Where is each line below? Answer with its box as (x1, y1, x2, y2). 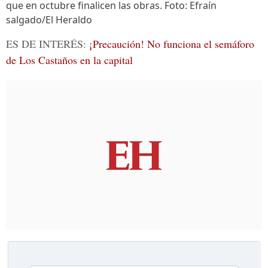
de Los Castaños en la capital (6, 53, 133, 67)
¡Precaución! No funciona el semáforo (89, 36, 254, 51)
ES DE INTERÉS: (6, 36, 89, 51)
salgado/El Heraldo (6, 13, 92, 26)
